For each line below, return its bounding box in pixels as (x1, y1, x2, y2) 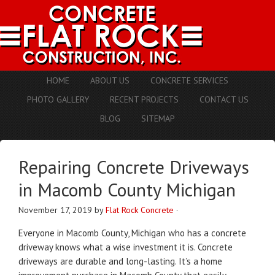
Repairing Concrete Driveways (18, 155, 249, 179)
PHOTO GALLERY (26, 94, 89, 105)
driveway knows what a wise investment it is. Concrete (18, 241, 233, 253)
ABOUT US (90, 75, 130, 86)
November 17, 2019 (18, 204, 92, 215)
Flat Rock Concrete (106, 204, 174, 215)
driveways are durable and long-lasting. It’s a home (18, 255, 222, 267)
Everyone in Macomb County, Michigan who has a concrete (18, 227, 246, 239)
